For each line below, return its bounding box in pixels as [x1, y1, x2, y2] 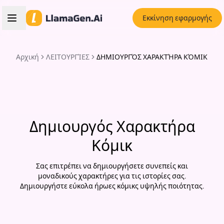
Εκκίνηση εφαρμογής [142, 13, 212, 22]
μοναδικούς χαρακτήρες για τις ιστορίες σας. [37, 171, 186, 180]
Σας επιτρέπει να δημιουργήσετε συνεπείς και [36, 161, 188, 170]
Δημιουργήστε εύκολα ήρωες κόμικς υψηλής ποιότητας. [19, 181, 204, 190]
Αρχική [16, 52, 39, 61]
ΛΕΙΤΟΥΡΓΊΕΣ [46, 52, 89, 61]
